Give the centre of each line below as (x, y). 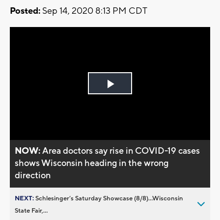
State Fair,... (31, 210)
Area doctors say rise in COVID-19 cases (121, 151)
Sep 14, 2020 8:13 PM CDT (94, 11)
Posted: (25, 11)
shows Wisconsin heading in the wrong (92, 163)
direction (33, 175)
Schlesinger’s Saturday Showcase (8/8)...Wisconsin (109, 198)
